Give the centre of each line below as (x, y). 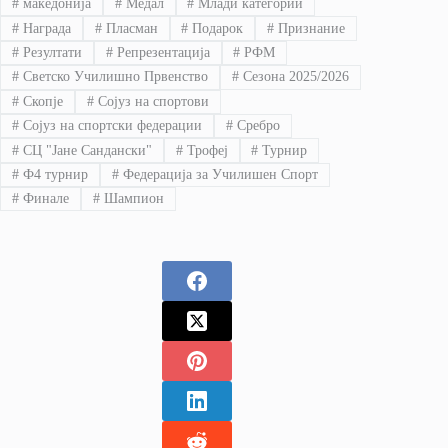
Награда (44, 28)
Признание (310, 28)
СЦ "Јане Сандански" (85, 150)
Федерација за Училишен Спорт (218, 174)
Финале (43, 199)
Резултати (50, 53)
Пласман (129, 28)
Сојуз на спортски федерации (110, 126)
